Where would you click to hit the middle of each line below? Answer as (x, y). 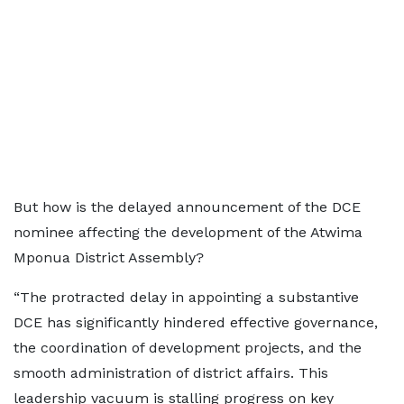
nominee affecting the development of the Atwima (188, 232)
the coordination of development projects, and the (188, 347)
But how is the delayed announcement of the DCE (187, 207)
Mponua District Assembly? (109, 257)
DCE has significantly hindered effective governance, (196, 322)
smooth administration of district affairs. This (171, 372)
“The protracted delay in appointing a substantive (186, 297)
